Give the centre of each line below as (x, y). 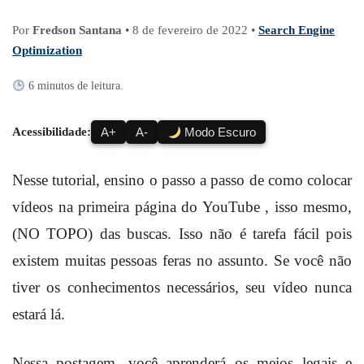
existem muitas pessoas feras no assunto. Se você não (182, 261)
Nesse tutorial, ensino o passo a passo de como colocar (182, 180)
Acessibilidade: (52, 132)
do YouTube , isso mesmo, (266, 207)
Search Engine (297, 30)
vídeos (35, 207)
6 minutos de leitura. (74, 86)
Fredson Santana (77, 30)
